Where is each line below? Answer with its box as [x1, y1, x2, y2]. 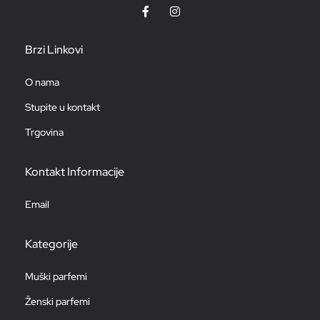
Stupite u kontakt [25, 101, 100, 114]
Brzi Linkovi [25, 42, 83, 58]
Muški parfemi [25, 270, 87, 284]
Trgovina [25, 126, 64, 139]
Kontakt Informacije [25, 164, 124, 180]
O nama [25, 76, 59, 89]
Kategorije [25, 236, 78, 252]
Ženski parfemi [25, 295, 90, 309]
